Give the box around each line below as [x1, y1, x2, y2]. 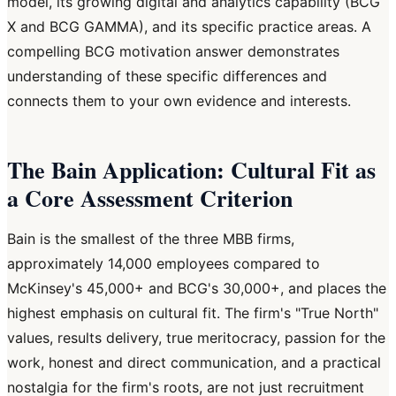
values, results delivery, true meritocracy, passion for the [7, 329, 385, 347]
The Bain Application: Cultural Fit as [7, 153, 376, 187]
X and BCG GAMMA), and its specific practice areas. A [7, 18, 371, 36]
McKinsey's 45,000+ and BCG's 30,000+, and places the [7, 279, 386, 298]
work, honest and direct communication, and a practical [7, 354, 381, 372]
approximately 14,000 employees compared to [7, 255, 320, 273]
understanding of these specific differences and [7, 67, 327, 86]
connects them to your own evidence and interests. [7, 92, 351, 110]
